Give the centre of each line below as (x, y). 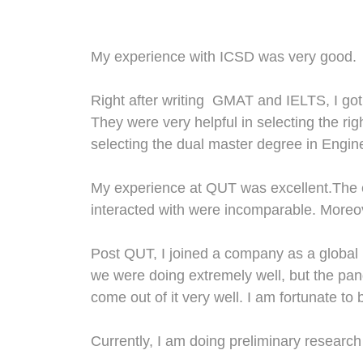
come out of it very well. (167, 297)
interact (115, 210)
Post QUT (122, 254)
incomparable (266, 210)
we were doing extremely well (186, 275)
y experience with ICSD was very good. (230, 57)
